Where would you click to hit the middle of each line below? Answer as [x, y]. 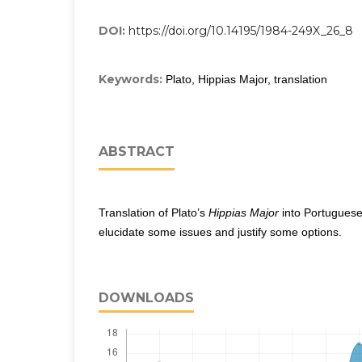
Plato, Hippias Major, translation [246, 80]
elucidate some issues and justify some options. [220, 232]
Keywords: [132, 80]
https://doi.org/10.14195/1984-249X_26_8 [241, 31]
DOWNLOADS [146, 298]
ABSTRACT [137, 152]
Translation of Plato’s [154, 213]
